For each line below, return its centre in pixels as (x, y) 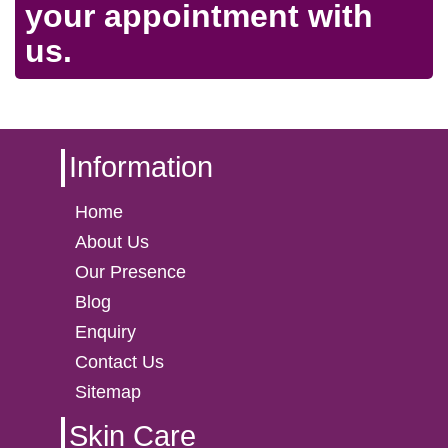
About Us (112, 242)
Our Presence (130, 272)
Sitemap (108, 392)
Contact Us (119, 362)
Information (140, 167)
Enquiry (105, 332)
